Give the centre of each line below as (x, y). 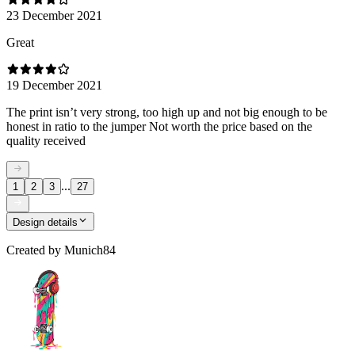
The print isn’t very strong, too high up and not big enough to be (167, 112)
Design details (45, 222)
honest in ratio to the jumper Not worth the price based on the (159, 126)
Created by (34, 250)
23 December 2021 (54, 15)
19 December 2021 (54, 85)
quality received (46, 140)
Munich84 (90, 250)
